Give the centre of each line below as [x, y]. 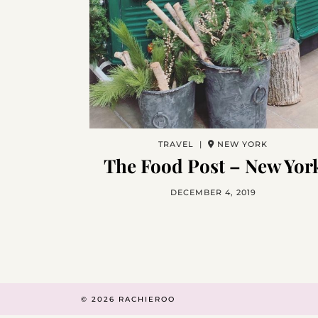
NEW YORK [241, 144]
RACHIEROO [147, 299]
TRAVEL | [183, 144]
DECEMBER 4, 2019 [213, 192]
